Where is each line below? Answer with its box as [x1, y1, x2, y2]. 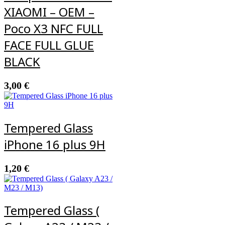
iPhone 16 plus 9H [4, 136, 105, 153]
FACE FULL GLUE [4, 36, 94, 53]
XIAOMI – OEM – [4, 3, 94, 20]
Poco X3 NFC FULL [4, 20, 103, 37]
